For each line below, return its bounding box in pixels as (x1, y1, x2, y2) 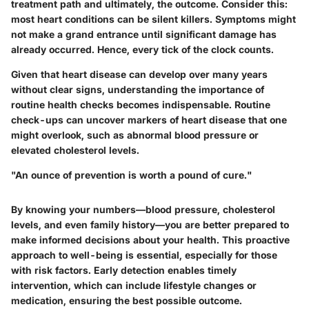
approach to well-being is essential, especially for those (11, 249, 277, 261)
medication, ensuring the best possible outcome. (11, 295, 242, 307)
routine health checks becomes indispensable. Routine (11, 99, 270, 111)
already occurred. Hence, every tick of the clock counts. (11, 43, 274, 56)
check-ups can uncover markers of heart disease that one (11, 114, 287, 126)
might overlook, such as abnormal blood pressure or (11, 129, 259, 141)
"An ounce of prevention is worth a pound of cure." (11, 169, 252, 181)
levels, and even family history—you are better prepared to (11, 219, 289, 231)
